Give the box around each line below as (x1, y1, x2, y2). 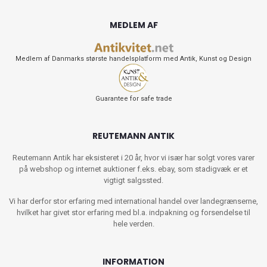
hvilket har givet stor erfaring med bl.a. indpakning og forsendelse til (17, 208, 250, 218)
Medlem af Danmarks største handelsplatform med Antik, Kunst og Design (15, 55, 252, 63)
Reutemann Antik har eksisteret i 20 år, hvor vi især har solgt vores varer (13, 153, 254, 163)
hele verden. (113, 219, 154, 229)
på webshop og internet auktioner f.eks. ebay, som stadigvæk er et (19, 164, 248, 174)
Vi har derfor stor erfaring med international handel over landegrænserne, (9, 197, 258, 206)
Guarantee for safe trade (95, 95, 172, 103)
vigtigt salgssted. (104, 176, 163, 185)
